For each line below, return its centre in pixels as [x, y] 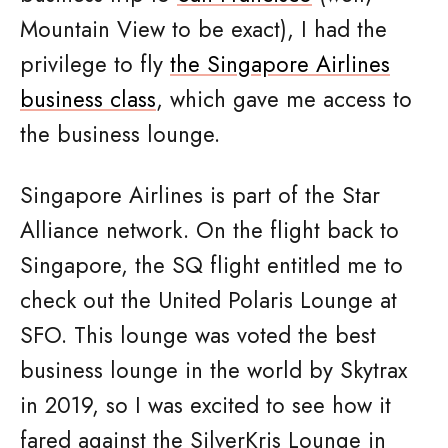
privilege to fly [95, 64]
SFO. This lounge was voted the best [198, 335]
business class [88, 99]
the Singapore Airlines [280, 64]
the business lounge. [120, 134]
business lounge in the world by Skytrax [213, 370]
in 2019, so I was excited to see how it [205, 405]
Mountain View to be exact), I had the [203, 29]
